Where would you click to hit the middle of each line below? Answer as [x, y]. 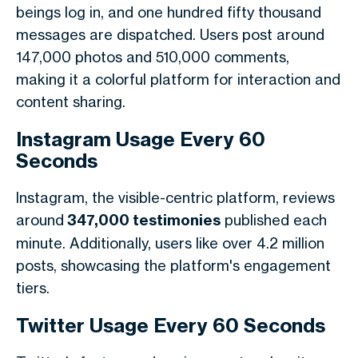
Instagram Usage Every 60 [141, 139]
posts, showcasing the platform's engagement [173, 265]
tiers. [33, 288]
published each [274, 220]
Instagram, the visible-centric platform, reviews [175, 197]
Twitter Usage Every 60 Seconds [171, 325]
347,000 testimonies [142, 220]
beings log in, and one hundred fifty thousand [169, 12]
